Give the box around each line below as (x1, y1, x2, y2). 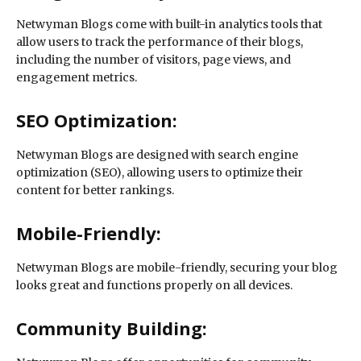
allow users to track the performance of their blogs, (16, 35, 303, 50)
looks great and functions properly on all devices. (16, 278, 293, 293)
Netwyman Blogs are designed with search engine (16, 147, 298, 163)
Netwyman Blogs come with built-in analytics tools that (16, 17, 322, 32)
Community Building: (16, 316, 207, 341)
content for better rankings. (16, 183, 174, 198)
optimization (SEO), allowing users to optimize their (16, 165, 303, 180)
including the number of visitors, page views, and (16, 52, 291, 68)
